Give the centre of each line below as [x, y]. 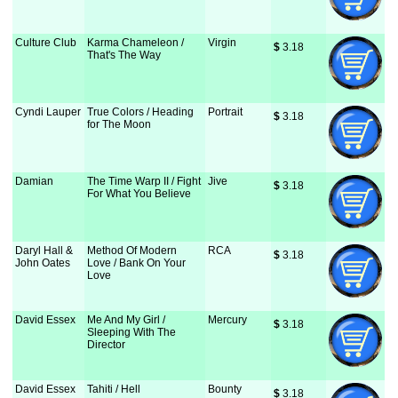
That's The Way [124, 55]
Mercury [228, 320]
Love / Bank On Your [137, 263]
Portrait [226, 112]
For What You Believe [139, 194]
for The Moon [119, 124]
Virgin [223, 43]
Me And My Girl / [127, 320]
